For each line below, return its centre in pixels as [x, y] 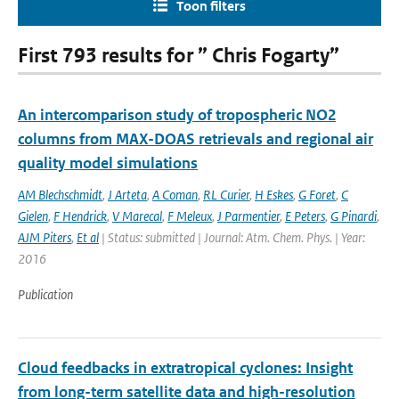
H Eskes [274, 195]
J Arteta [127, 195]
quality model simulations [108, 163]
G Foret [317, 195]
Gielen [33, 216]
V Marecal [137, 216]
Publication [45, 294]
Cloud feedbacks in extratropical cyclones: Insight [185, 368]
